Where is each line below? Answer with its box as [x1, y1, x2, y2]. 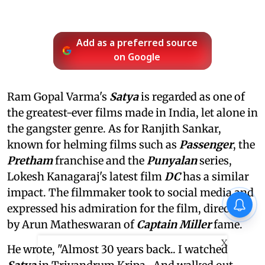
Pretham [7, 153, 55, 167]
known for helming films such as [7, 137, 179, 151]
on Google [114, 51, 161, 64]
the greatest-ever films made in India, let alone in [7, 105, 258, 119]
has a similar [183, 169, 249, 183]
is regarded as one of [141, 89, 245, 104]
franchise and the [55, 153, 147, 167]
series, [199, 153, 232, 167]
